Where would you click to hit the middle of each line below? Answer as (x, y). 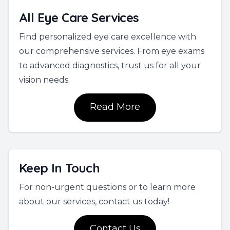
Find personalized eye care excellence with (108, 36)
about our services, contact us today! (94, 201)
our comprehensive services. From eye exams (112, 51)
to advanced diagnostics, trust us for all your (110, 65)
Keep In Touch (60, 168)
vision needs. (44, 80)
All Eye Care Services (79, 17)
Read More (115, 107)
